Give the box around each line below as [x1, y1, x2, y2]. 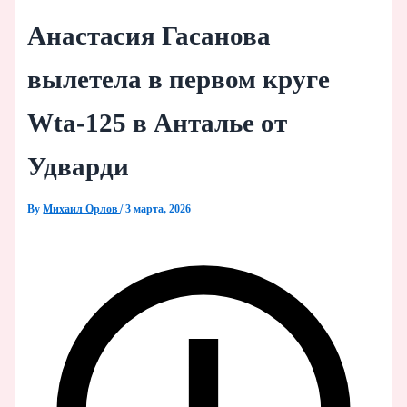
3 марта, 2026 [125, 202, 192, 215]
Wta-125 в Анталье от [27, 107, 288, 137]
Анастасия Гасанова [27, 20, 272, 50]
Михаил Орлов [43, 202, 121, 215]
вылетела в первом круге [27, 64, 331, 94]
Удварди [27, 151, 130, 181]
